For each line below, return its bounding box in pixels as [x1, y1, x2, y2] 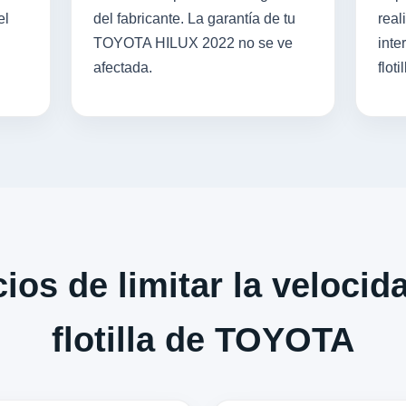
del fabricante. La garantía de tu [93, 11, 295, 26]
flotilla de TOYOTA [52, 321, 354, 359]
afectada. [93, 60, 152, 75]
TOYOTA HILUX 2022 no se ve [93, 35, 293, 51]
